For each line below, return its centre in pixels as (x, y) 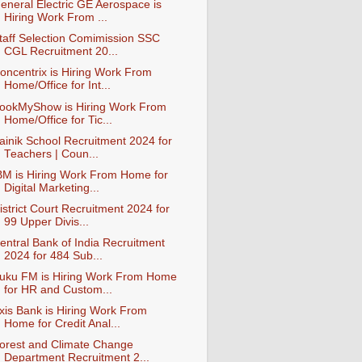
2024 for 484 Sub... (53, 256)
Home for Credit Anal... (62, 324)
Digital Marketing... (51, 187)
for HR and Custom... (58, 290)
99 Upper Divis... (46, 221)
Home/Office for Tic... (58, 120)
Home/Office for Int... (57, 86)
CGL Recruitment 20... (61, 52)
